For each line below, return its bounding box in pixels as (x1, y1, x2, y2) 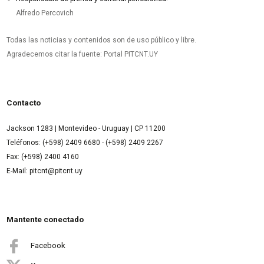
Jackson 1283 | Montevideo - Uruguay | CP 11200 (6, 124, 166, 133)
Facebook (31, 240, 66, 250)
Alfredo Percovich (16, 8, 74, 17)
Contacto (6, 98, 41, 108)
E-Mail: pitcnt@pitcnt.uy (6, 167, 83, 175)
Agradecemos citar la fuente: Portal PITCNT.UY (6, 50, 159, 59)
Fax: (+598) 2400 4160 (6, 153, 81, 161)
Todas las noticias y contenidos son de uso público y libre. (6, 36, 197, 45)
